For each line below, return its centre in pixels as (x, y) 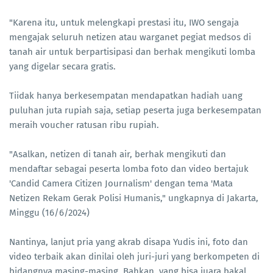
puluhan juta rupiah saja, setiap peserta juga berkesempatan (135, 111)
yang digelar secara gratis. (62, 67)
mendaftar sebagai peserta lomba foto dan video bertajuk (129, 169)
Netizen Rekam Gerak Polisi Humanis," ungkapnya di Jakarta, (134, 198)
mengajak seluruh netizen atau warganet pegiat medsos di (130, 37)
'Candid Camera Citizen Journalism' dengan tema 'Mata (121, 184)
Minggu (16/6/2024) (49, 213)
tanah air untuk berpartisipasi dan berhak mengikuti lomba (132, 52)
